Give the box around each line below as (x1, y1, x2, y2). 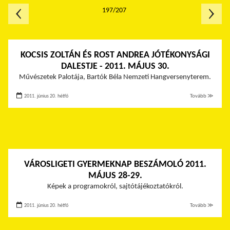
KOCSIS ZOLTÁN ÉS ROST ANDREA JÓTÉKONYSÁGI (20, 50, 210, 61)
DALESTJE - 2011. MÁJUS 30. (61, 62, 169, 72)
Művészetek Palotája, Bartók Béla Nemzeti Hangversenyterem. (19, 73, 211, 82)
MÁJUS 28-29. (88, 171, 142, 181)
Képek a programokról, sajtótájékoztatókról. (47, 183, 183, 191)
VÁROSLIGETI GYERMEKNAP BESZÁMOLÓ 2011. (24, 160, 206, 170)
